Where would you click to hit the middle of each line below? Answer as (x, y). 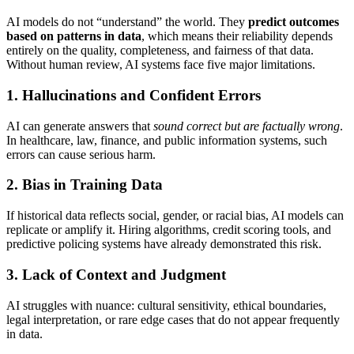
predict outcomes (294, 22)
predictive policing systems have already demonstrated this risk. (164, 244)
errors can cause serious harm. (81, 154)
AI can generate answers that (80, 126)
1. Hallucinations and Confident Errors (134, 95)
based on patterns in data (74, 36)
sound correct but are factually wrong (247, 126)
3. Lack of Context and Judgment (116, 274)
